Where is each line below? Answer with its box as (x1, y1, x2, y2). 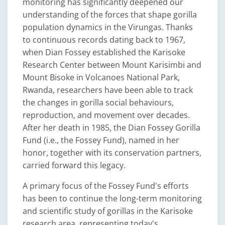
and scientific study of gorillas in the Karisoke (23, 205, 193, 216)
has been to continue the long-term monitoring (23, 193, 202, 204)
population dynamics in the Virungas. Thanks (23, 22, 193, 33)
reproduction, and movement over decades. (23, 109, 190, 121)
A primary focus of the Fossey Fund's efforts (23, 180, 189, 191)
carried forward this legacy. (23, 160, 126, 171)
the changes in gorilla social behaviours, (23, 97, 174, 108)
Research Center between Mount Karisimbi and (23, 59, 201, 70)
